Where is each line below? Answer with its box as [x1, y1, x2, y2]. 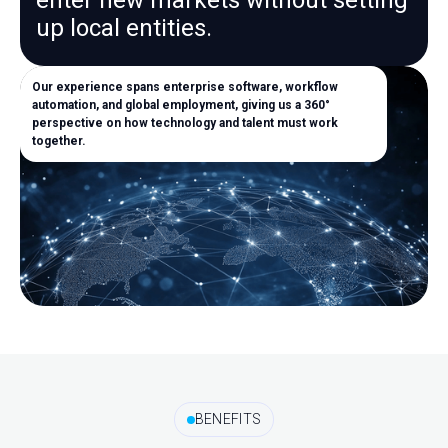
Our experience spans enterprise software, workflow [32, 80, 338, 94]
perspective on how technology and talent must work [32, 116, 338, 130]
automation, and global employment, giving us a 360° [32, 98, 330, 112]
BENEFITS [194, 411, 262, 427]
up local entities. [36, 14, 212, 42]
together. [32, 134, 86, 148]
